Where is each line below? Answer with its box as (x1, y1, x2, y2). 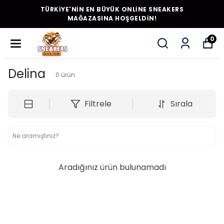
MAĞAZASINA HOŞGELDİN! (67, 14, 157, 22)
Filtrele (84, 98, 111, 109)
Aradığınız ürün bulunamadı (58, 161, 166, 173)
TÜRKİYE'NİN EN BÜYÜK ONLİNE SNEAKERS (40, 5, 184, 13)
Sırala (170, 98, 192, 109)
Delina (8, 65, 45, 82)
